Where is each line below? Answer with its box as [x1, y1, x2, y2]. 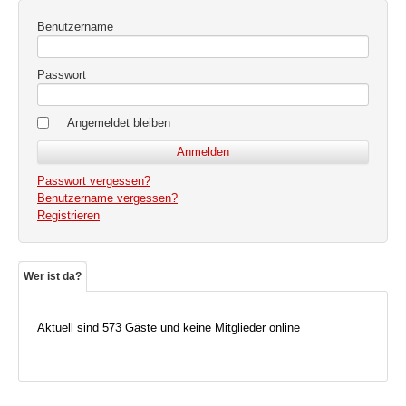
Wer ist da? [24, 270, 82, 282]
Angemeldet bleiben [67, 115, 170, 130]
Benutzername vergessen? [37, 190, 178, 205]
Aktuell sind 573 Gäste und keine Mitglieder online [37, 320, 300, 334]
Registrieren [37, 208, 100, 222]
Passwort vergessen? [37, 173, 150, 188]
